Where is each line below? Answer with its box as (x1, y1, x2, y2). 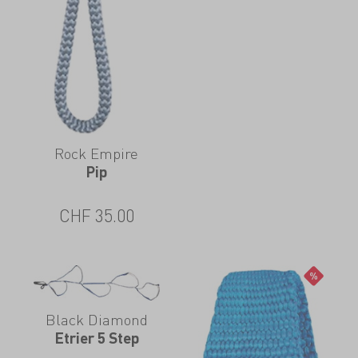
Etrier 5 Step (54, 328, 139, 347)
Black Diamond (45, 308, 148, 329)
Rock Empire (54, 142, 139, 163)
